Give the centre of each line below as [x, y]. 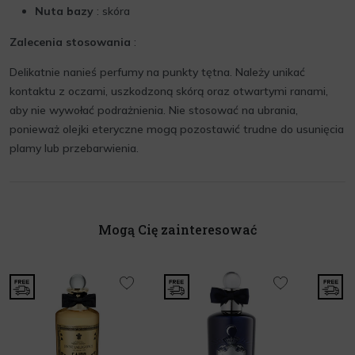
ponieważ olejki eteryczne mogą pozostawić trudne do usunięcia [177, 129]
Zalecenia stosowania [70, 42]
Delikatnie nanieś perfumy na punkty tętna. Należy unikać [157, 72]
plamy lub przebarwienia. [74, 148]
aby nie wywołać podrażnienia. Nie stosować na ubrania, [154, 110]
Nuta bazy [64, 11]
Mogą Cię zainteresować [177, 229]
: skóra [112, 11]
